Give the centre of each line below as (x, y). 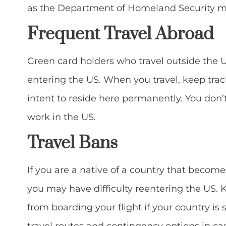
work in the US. (62, 117)
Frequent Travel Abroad (121, 35)
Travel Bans (72, 144)
